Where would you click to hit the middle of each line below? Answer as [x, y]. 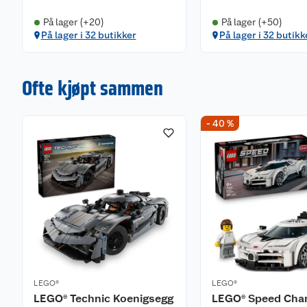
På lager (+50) [251, 22]
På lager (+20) [73, 22]
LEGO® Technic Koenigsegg [103, 298]
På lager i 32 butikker [88, 35]
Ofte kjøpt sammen [93, 88]
